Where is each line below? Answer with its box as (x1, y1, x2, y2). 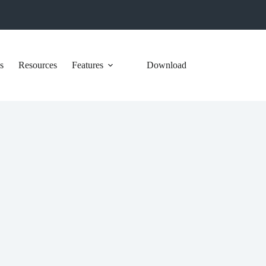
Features (71, 60, 103, 70)
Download (146, 60, 186, 70)
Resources (18, 60, 57, 70)
